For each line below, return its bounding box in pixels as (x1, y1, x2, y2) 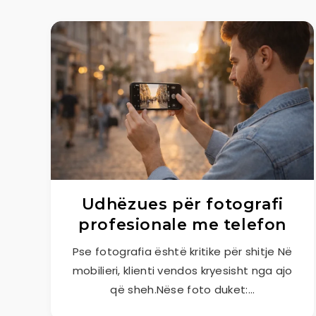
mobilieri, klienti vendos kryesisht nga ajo (72, 263, 293, 278)
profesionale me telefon (78, 215, 287, 234)
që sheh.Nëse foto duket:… (110, 282, 255, 297)
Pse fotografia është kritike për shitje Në (72, 244, 293, 259)
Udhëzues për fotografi (81, 195, 284, 214)
